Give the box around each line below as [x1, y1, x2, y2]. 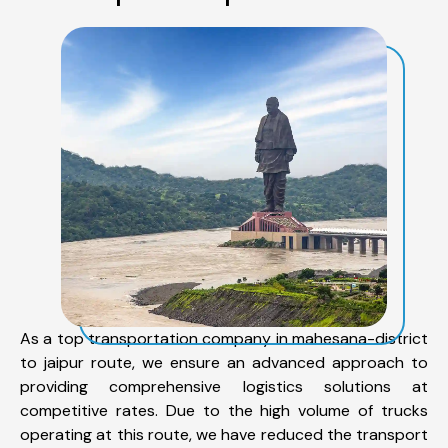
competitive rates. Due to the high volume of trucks [20, 399, 428, 421]
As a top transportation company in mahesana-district [20, 327, 428, 349]
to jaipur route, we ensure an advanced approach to [20, 351, 428, 373]
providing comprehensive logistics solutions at [20, 375, 428, 397]
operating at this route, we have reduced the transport [20, 423, 428, 445]
